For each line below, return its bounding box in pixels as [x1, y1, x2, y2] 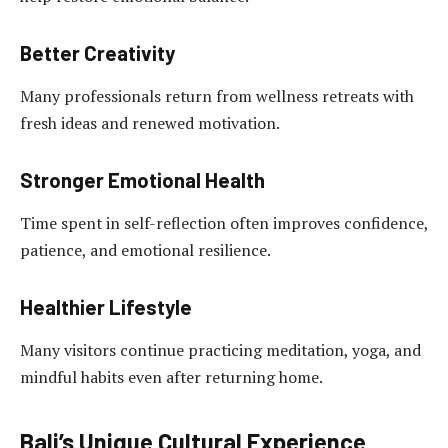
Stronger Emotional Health [20, 167, 265, 192]
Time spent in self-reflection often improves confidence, [20, 212, 428, 235]
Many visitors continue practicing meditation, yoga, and [20, 339, 421, 362]
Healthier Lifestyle [20, 294, 192, 319]
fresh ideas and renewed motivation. [20, 112, 280, 135]
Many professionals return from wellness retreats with [20, 85, 414, 108]
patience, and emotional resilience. [20, 239, 271, 262]
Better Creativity [20, 40, 175, 65]
